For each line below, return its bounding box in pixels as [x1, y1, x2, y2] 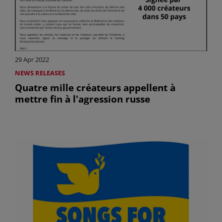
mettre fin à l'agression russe [15, 92, 150, 106]
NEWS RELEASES [15, 68, 65, 78]
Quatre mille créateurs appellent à [15, 81, 175, 95]
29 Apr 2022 [15, 55, 49, 64]
